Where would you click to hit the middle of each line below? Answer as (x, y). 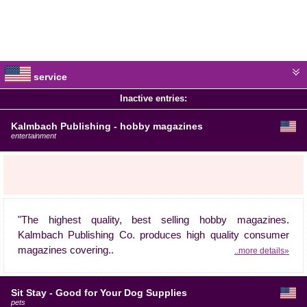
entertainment (34, 136)
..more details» (262, 250)
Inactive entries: (153, 99)
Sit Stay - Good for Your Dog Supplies (99, 293)
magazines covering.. (66, 250)
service (49, 77)
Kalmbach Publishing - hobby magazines (107, 126)
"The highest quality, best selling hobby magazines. (153, 220)
